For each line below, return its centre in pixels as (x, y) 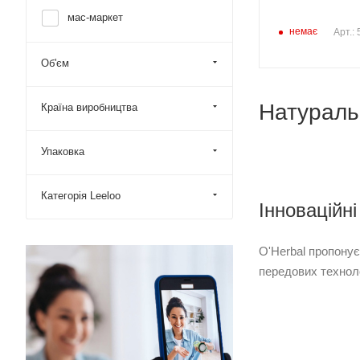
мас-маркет (95, 17)
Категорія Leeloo (81, 196)
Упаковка (63, 151)
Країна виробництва (89, 107)
